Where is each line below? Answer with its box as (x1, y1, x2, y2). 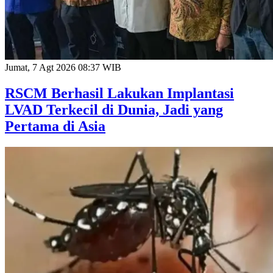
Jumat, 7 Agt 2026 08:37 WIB (5, 62, 121, 73)
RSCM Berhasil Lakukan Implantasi (5, 85, 234, 102)
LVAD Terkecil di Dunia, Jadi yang (5, 102, 223, 118)
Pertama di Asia (5, 118, 105, 135)
